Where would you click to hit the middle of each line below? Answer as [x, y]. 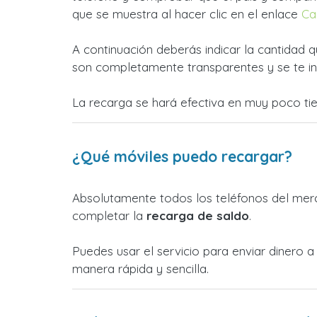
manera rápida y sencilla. [140, 269]
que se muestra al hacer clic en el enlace [187, 14]
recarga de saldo [198, 215]
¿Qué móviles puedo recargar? [182, 156]
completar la [109, 215]
